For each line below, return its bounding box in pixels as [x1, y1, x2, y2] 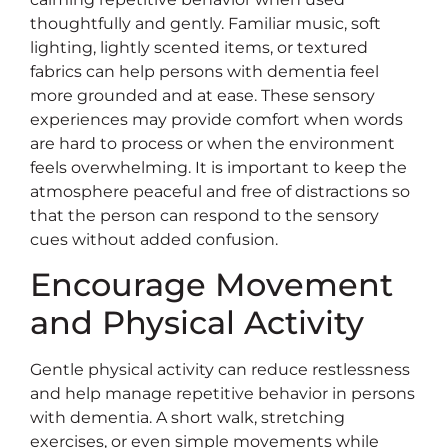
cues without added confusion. [30, 229, 278, 249]
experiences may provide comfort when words [30, 109, 403, 129]
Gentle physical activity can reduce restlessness [30, 360, 410, 380]
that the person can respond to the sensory [30, 205, 379, 225]
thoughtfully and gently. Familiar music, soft [30, 13, 381, 33]
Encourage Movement [30, 265, 393, 305]
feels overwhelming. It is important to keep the [30, 157, 407, 177]
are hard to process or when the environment [30, 133, 395, 153]
